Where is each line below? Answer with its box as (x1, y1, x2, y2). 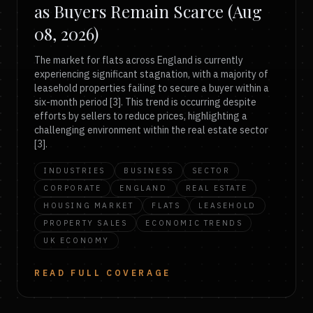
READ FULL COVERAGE (34, 268, 171, 278)
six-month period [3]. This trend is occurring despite (34, 96, 256, 108)
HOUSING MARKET (43, 201, 134, 210)
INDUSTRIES (43, 166, 105, 175)
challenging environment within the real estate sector (34, 124, 268, 136)
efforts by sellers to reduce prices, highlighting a (34, 110, 247, 122)
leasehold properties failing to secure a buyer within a (34, 82, 269, 94)
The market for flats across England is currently (34, 54, 243, 66)
